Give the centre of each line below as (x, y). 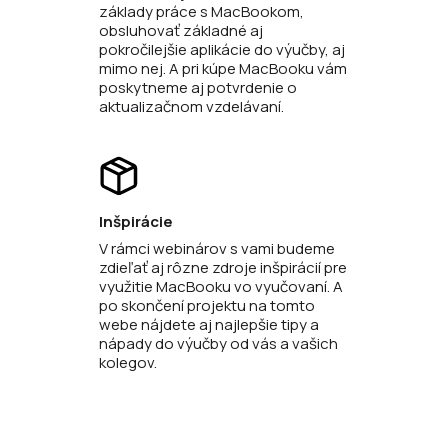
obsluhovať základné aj (181, 31)
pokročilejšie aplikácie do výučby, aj (222, 50)
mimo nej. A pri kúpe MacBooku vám (223, 69)
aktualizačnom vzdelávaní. (191, 107)
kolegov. (128, 363)
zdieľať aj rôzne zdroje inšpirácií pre (223, 268)
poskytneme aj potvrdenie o (198, 88)
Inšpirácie (136, 222)
